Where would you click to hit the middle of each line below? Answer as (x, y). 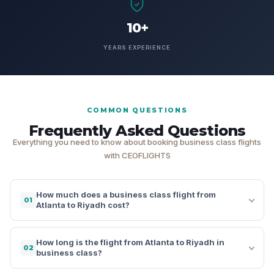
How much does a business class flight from (126, 194)
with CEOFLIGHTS (137, 155)
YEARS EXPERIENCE (137, 47)
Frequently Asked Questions (137, 130)
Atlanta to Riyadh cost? (83, 205)
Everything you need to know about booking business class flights (137, 142)
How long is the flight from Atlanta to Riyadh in (130, 242)
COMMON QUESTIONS (137, 110)
